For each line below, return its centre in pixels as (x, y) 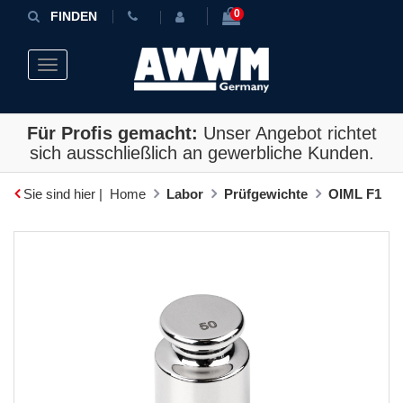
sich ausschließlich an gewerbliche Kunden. (201, 153)
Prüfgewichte (266, 194)
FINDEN (74, 16)
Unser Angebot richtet (287, 134)
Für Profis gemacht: (112, 134)
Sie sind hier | (63, 194)
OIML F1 (355, 194)
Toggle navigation (90, 67)
